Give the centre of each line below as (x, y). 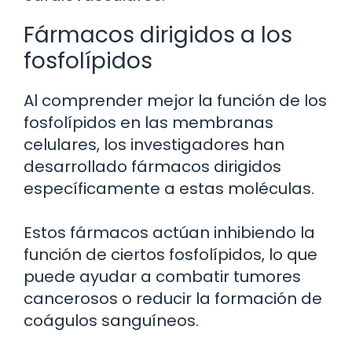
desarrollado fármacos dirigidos (152, 166)
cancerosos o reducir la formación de (173, 298)
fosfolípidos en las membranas (148, 122)
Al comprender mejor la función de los (175, 100)
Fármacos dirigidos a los (158, 35)
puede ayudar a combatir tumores (162, 276)
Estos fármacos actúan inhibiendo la (169, 232)
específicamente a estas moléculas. (169, 188)
